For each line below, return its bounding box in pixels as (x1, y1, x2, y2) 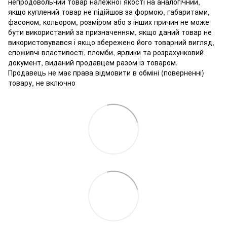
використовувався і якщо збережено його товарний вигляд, (8, 36, 214, 47)
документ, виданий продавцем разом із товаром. (8, 57, 178, 67)
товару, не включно (8, 77, 75, 88)
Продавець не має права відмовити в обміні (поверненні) (8, 67, 204, 78)
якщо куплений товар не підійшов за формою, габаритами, (8, 6, 210, 17)
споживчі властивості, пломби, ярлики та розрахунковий (8, 47, 204, 57)
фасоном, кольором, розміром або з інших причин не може (8, 16, 209, 27)
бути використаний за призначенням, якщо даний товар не (8, 26, 212, 37)
